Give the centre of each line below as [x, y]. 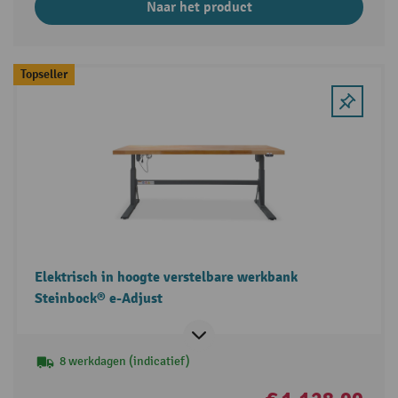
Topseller [44, 75]
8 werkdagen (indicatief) [124, 362]
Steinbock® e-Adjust [98, 299]
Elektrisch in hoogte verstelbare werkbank [166, 278]
